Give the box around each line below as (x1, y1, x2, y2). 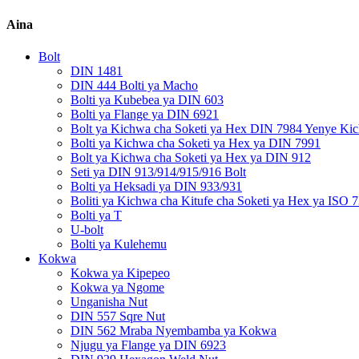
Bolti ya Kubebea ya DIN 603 (71, 92, 224, 107)
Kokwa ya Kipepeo (71, 265, 170, 280)
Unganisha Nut (71, 294, 147, 309)
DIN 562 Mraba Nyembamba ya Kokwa (71, 323, 276, 337)
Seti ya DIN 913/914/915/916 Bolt (71, 164, 246, 179)
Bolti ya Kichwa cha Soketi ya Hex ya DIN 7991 (71, 135, 321, 150)
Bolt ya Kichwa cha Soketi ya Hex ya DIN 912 (71, 150, 311, 164)
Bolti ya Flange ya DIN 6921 (71, 107, 219, 121)
